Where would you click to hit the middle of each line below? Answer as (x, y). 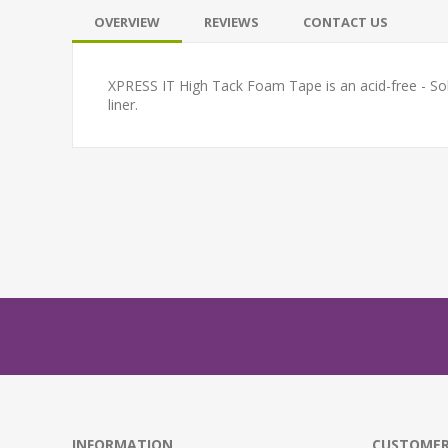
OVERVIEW (127, 21)
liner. (123, 104)
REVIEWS (231, 21)
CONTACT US (345, 21)
